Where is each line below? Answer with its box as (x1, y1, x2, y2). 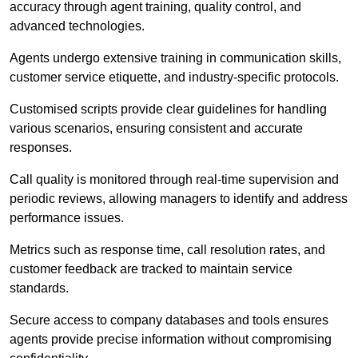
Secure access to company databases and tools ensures (10, 313, 328, 328)
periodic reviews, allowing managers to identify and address (10, 192, 348, 206)
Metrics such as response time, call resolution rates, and (10, 243, 325, 257)
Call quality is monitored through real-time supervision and (10, 173, 339, 187)
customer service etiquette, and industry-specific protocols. (10, 70, 342, 85)
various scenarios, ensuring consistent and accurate (10, 121, 303, 136)
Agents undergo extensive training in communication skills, (10, 51, 341, 66)
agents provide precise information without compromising (10, 332, 332, 347)
